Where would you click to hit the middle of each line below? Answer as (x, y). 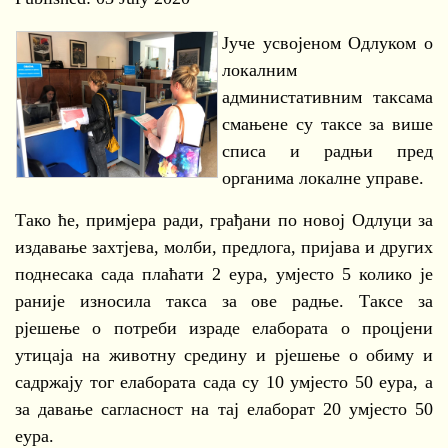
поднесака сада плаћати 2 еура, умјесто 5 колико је (224, 274)
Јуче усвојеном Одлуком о (327, 43)
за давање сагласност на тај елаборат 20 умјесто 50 (224, 409)
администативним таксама (327, 97)
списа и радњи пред (327, 151)
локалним (259, 70)
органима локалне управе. (323, 178)
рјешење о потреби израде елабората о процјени (224, 328)
